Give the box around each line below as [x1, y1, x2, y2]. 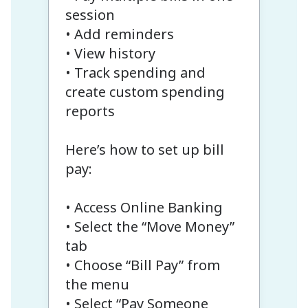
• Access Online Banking [65, 197, 223, 217]
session [65, 5, 115, 24]
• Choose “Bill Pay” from [65, 255, 220, 274]
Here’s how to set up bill [65, 140, 224, 159]
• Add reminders [65, 24, 174, 43]
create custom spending [65, 82, 225, 101]
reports [65, 101, 115, 120]
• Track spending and [65, 63, 206, 82]
